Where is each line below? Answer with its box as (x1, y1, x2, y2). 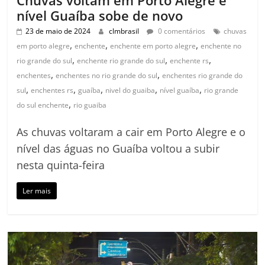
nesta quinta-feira (17, 158, 105, 173)
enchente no (201, 41, 242, 51)
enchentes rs (31, 85, 74, 96)
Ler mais (22, 186, 51, 196)
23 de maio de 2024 (25, 26, 91, 37)
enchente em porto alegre (110, 41, 196, 51)
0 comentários (156, 26, 206, 37)
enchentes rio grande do (162, 70, 243, 81)
